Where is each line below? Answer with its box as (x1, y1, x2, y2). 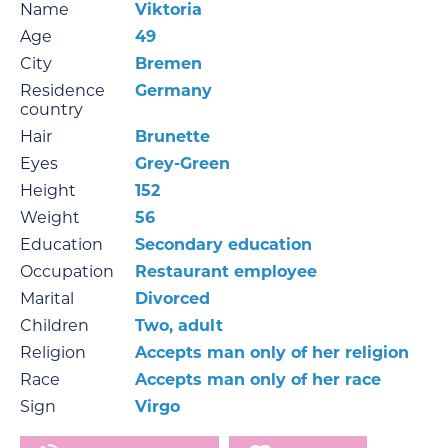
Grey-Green (135, 154, 230, 174)
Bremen (135, 54, 202, 74)
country (20, 100, 83, 120)
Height (20, 181, 76, 201)
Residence (20, 81, 105, 101)
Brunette (135, 127, 210, 147)
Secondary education (135, 235, 312, 255)
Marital (20, 289, 74, 309)
